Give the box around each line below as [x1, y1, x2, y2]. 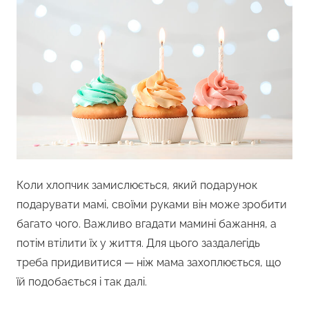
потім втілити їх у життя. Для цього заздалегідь [17, 237, 260, 250]
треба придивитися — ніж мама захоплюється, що [17, 256, 281, 270]
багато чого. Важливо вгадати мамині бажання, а [17, 217, 277, 231]
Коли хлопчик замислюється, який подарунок [17, 179, 257, 192]
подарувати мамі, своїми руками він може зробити [17, 198, 287, 212]
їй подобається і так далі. [17, 275, 147, 289]
